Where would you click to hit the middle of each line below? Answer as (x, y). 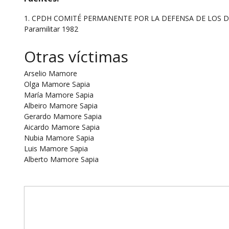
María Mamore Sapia (59, 95)
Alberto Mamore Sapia (61, 159)
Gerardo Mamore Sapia (63, 117)
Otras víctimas (76, 57)
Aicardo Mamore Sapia (62, 127)
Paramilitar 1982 (51, 29)
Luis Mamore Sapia (56, 149)
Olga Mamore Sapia (57, 84)
